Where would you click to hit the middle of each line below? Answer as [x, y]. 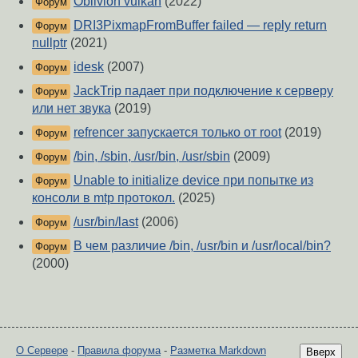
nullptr [50, 43]
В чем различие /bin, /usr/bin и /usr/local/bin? [202, 246]
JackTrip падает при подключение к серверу [203, 91]
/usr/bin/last [106, 222]
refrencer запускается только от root [177, 133]
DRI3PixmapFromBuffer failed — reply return [200, 26]
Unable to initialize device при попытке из [193, 181]
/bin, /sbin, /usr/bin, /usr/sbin [152, 157]
